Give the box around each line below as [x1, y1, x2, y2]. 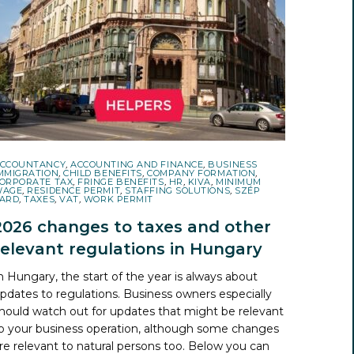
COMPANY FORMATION [146, 167, 256, 179]
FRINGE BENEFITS [77, 175, 164, 187]
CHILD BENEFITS [63, 167, 142, 179]
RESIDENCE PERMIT [27, 184, 121, 196]
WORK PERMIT [83, 193, 153, 205]
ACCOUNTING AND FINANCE [70, 158, 204, 170]
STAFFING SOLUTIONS [125, 184, 231, 196]
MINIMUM [216, 175, 262, 187]
